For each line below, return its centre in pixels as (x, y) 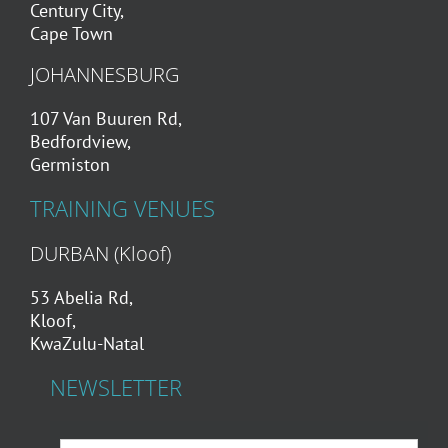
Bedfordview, (80, 141)
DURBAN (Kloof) (100, 253)
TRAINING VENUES (122, 208)
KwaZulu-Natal (86, 343)
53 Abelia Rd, (81, 297)
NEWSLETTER (115, 387)
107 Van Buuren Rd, (105, 118)
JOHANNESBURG (104, 74)
